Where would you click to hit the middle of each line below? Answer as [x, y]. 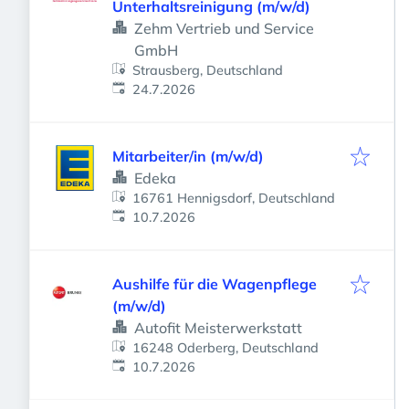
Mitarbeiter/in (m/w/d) [188, 156]
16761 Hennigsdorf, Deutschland [234, 198]
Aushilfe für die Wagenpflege [215, 284]
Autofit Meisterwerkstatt [218, 328]
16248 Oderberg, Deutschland [226, 348]
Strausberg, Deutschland [208, 70]
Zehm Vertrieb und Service [224, 28]
